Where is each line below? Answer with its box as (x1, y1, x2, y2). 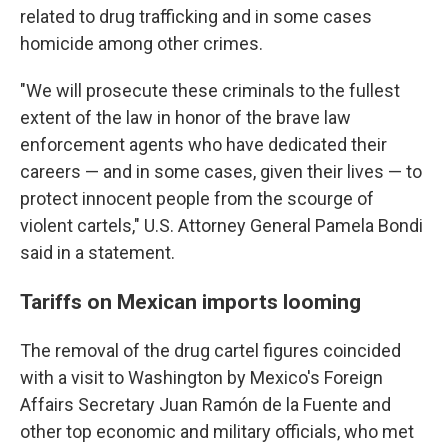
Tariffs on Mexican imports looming (20, 289, 361, 314)
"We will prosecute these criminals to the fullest (20, 80, 400, 101)
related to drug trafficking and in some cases (20, 6, 372, 27)
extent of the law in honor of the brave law (20, 107, 351, 128)
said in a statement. (20, 242, 175, 263)
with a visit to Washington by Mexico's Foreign (20, 367, 383, 388)
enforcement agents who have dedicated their (20, 134, 387, 155)
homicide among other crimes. (20, 33, 263, 54)
